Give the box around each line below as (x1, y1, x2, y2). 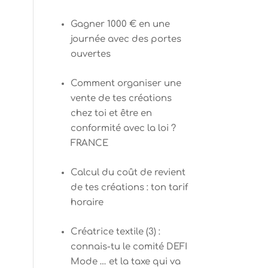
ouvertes (70, 49, 111, 59)
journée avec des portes (70, 34, 181, 44)
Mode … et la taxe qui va (70, 257, 181, 267)
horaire (70, 197, 103, 208)
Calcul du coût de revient (70, 167, 185, 178)
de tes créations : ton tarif (70, 182, 188, 193)
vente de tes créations (70, 93, 172, 103)
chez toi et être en (70, 108, 152, 118)
